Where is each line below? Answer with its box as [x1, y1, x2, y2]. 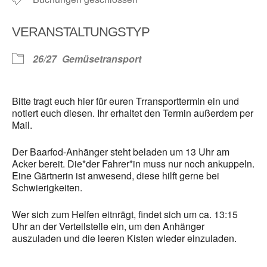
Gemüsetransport [62, 52, 141, 66]
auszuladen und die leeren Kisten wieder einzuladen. [12, 231, 237, 246]
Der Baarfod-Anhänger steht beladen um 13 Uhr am [12, 145, 229, 159]
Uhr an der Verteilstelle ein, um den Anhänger [12, 219, 204, 234]
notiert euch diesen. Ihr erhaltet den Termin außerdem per [12, 106, 253, 120]
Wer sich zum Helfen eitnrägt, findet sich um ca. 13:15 [12, 207, 238, 222]
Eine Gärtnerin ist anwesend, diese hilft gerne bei [12, 169, 219, 183]
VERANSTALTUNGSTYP [12, 24, 150, 40]
